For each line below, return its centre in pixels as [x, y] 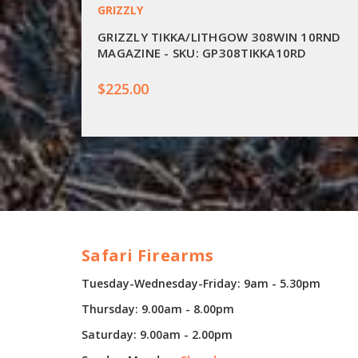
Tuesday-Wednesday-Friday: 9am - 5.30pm [201, 283]
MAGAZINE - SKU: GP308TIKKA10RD [202, 53]
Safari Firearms [147, 256]
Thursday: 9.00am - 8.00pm [158, 308]
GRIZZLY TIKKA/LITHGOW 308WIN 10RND [219, 37]
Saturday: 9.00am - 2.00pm [157, 334]
